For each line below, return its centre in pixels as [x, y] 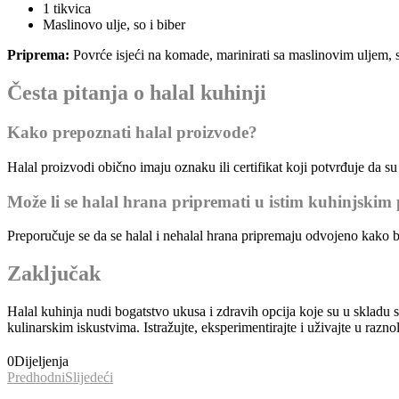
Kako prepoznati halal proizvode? [132, 133]
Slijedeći [89, 378]
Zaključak [54, 274]
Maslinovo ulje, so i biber [114, 25]
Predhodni [36, 378]
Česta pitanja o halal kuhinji [137, 93]
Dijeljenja [41, 362]
